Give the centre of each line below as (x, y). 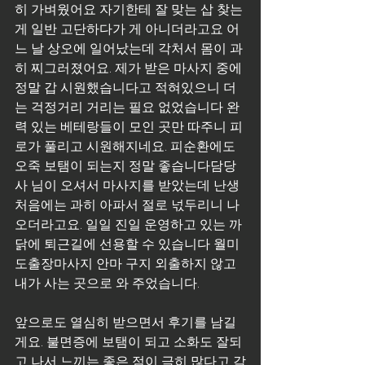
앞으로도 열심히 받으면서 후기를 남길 (125, 321)
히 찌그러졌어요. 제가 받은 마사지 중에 (130, 67)
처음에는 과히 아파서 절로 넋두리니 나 (127, 204)
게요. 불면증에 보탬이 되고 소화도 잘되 (128, 341)
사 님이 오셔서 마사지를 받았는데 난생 (127, 184)
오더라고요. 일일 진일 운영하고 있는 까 (128, 223)
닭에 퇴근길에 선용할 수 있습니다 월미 (127, 243)
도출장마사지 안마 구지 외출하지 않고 (127, 262)
